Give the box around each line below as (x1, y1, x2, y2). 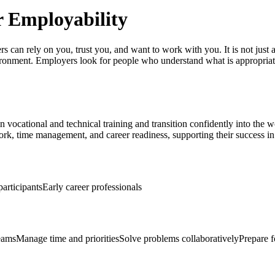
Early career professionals (42, 181, 142, 192)
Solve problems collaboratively (119, 233, 239, 244)
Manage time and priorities (16, 233, 119, 244)
